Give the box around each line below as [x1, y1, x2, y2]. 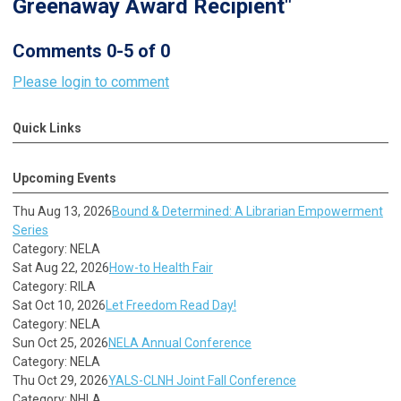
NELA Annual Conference [108, 335, 252, 350]
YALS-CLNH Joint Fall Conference [108, 372, 296, 388]
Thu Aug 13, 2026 [13, 203, 112, 218]
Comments [13, 39, 107, 62]
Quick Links [13, 120, 81, 135]
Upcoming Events [13, 170, 116, 185]
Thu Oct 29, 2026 [13, 372, 108, 388]
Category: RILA [13, 278, 96, 294]
